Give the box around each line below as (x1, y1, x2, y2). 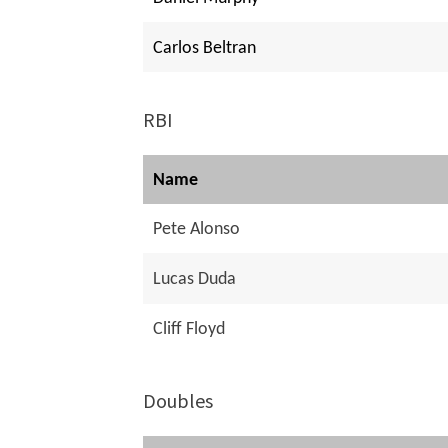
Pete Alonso (153, 220, 241, 240)
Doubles (143, 388, 214, 414)
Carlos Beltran (153, 39, 257, 59)
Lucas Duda (153, 270, 237, 290)
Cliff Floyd (153, 320, 226, 340)
